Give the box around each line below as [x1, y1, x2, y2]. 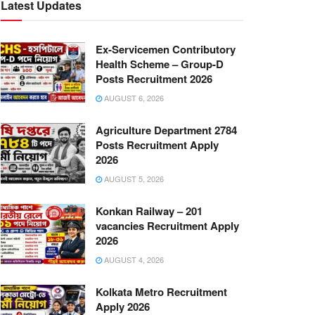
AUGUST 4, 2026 [102, 254, 164, 265]
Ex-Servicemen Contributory [96, 41, 236, 57]
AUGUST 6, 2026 [102, 92, 164, 103]
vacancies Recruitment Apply [96, 218, 239, 233]
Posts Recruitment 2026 [96, 71, 212, 86]
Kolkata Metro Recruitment [96, 284, 227, 300]
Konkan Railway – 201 [96, 203, 202, 219]
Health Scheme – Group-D [96, 56, 224, 72]
